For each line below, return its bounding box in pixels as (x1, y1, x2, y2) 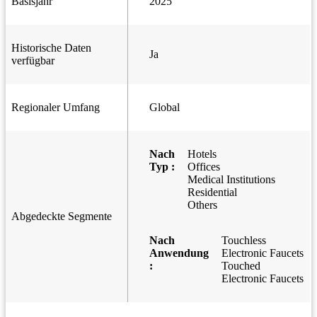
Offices (188, 161, 220, 173)
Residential (188, 186, 237, 199)
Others (188, 199, 217, 212)
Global (149, 101, 180, 114)
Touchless (221, 234, 266, 247)
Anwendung (149, 247, 209, 260)
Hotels (188, 148, 217, 161)
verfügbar (11, 54, 54, 67)
